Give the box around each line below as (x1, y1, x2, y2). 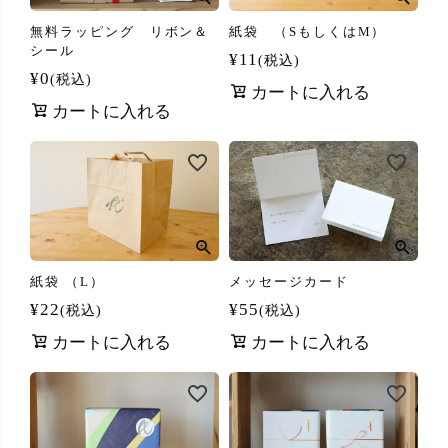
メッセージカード (229, 273, 349, 289)
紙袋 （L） (30, 273, 105, 289)
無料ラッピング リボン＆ (30, 24, 210, 40)
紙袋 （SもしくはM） (229, 24, 387, 40)
